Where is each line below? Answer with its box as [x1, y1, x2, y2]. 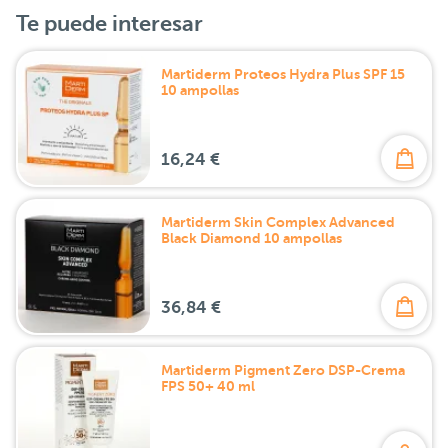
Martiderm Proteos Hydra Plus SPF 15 [161, 66, 405, 83]
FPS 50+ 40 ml [161, 378, 255, 395]
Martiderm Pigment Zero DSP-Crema [161, 362, 405, 379]
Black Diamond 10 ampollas [161, 230, 342, 247]
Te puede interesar [16, 10, 203, 36]
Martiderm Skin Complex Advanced [161, 214, 395, 231]
